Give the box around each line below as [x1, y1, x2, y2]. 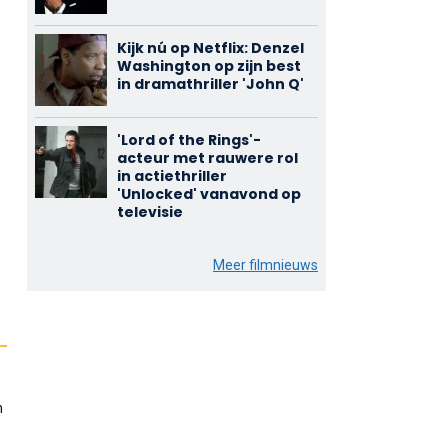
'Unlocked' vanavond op [116, 184, 301, 204]
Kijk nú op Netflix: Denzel [116, 38, 304, 58]
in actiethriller [116, 166, 227, 186]
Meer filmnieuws [212, 257, 318, 273]
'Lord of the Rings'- [116, 130, 261, 150]
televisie [116, 202, 183, 222]
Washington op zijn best [116, 56, 301, 76]
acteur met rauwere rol [116, 148, 298, 168]
